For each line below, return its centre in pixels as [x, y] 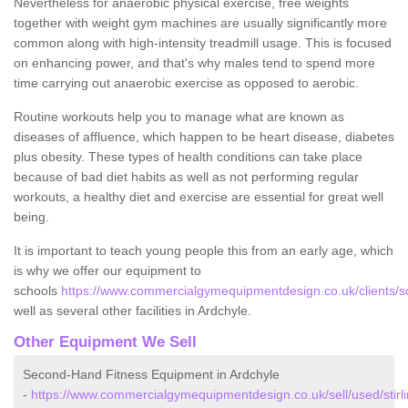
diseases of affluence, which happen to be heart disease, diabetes [204, 136]
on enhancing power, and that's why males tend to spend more [194, 62]
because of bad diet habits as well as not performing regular [186, 176]
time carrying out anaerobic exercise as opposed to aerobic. [186, 82]
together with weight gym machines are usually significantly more [200, 22]
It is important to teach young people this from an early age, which [204, 250]
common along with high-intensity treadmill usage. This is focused [203, 42]
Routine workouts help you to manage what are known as [179, 116]
